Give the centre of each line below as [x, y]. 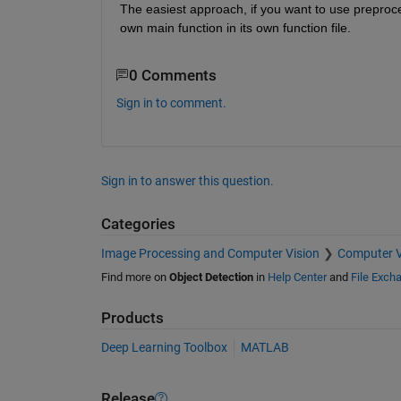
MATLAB [264, 348]
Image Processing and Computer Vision [210, 253]
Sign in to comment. [171, 103]
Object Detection [211, 277]
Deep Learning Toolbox [164, 348]
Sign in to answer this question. [187, 181]
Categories [138, 225]
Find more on [135, 277]
